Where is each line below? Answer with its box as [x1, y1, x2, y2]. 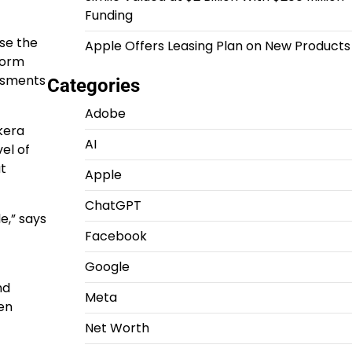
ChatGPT [84, 196, 141, 214]
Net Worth [84, 319, 149, 337]
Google [84, 258, 130, 276]
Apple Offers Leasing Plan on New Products [84, 37, 350, 55]
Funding [84, 6, 133, 24]
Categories [46, 75, 140, 97]
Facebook [84, 227, 147, 245]
